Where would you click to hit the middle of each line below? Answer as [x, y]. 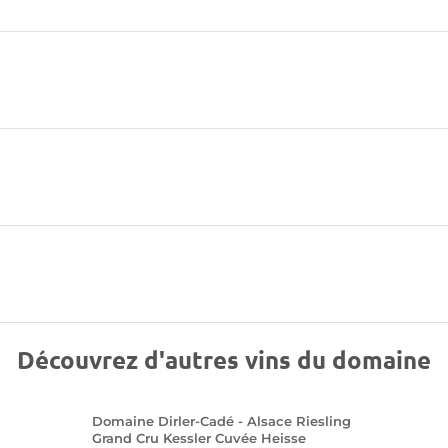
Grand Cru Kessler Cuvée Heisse [198, 438]
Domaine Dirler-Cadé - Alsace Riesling [221, 421]
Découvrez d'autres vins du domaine [224, 359]
